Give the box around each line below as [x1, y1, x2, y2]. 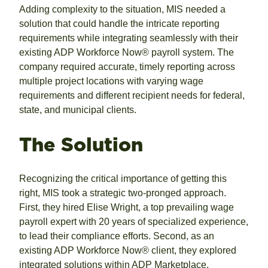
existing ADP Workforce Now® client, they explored [19, 245, 236, 256]
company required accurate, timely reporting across [19, 62, 235, 72]
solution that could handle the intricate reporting [19, 19, 220, 29]
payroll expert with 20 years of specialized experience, [19, 217, 248, 227]
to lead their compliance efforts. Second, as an [19, 231, 214, 242]
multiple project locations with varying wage [19, 76, 203, 87]
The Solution [19, 132, 143, 156]
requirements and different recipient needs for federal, [19, 90, 245, 101]
